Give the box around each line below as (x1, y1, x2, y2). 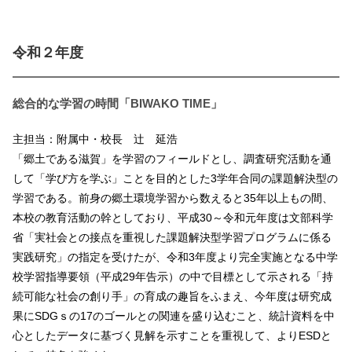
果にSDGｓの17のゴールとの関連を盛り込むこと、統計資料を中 (13, 310, 335, 322)
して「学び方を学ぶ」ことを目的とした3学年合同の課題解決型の (13, 172, 338, 185)
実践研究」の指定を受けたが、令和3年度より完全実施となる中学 (13, 251, 338, 263)
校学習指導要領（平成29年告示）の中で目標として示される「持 (13, 270, 333, 283)
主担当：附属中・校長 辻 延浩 (13, 133, 178, 145)
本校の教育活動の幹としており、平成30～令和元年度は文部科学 (13, 211, 333, 224)
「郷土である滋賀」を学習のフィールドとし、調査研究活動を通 (13, 152, 332, 165)
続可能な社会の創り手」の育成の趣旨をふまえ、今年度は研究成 (13, 290, 332, 302)
